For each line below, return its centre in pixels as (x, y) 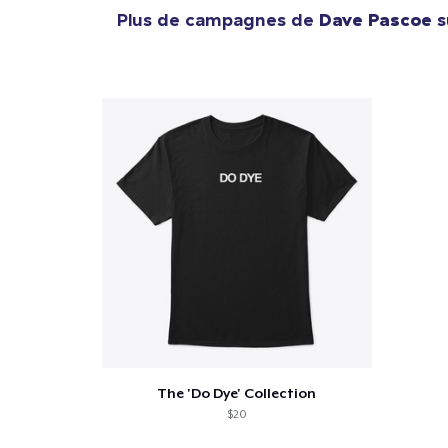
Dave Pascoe (375, 19)
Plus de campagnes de (218, 19)
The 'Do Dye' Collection (237, 392)
